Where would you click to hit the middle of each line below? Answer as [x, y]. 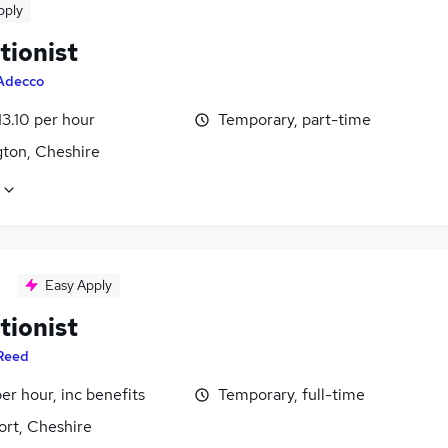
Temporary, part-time [294, 119]
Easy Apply [78, 285]
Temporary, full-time [291, 395]
